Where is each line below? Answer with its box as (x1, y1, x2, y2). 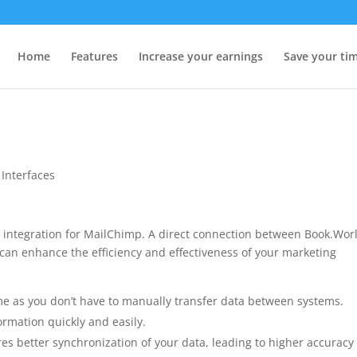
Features (71, 49, 118, 64)
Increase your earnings (139, 49, 263, 64)
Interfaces (2, 167, 56, 182)
